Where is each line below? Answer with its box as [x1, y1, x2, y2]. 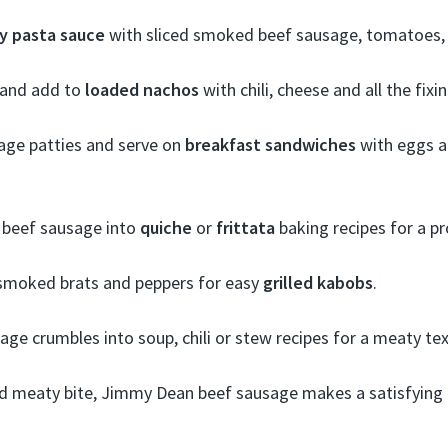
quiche [140, 215, 192, 239]
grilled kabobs [263, 270, 373, 294]
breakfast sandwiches [185, 132, 356, 156]
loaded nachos [85, 77, 199, 101]
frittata [216, 215, 275, 239]
